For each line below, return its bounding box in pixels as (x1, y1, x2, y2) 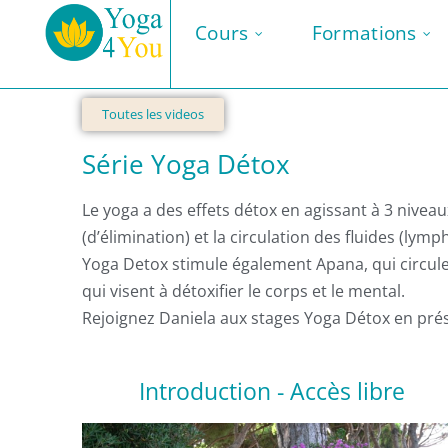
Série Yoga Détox (82, 146, 290, 183)
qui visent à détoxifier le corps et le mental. (82, 280, 405, 303)
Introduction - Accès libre (138, 375, 405, 408)
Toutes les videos (102, 105, 204, 124)
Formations (311, 20, 417, 46)
